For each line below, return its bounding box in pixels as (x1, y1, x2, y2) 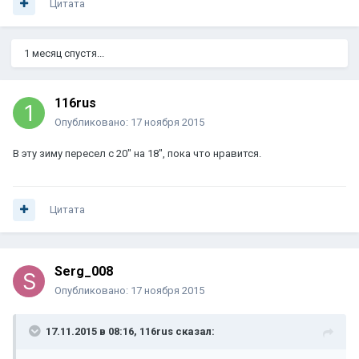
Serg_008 (54, 264, 113, 280)
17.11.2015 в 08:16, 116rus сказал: (46, 325, 215, 338)
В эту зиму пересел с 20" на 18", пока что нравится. (13, 147, 261, 160)
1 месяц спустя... (24, 47, 104, 60)
